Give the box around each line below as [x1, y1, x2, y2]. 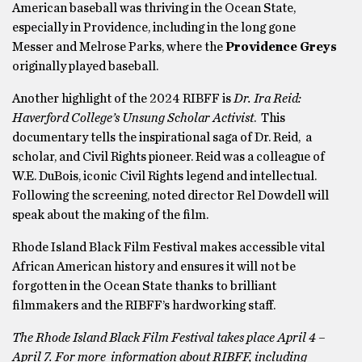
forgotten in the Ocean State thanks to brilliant [12, 280, 276, 293]
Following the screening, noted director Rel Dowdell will [12, 189, 329, 202]
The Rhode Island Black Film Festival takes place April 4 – [12, 331, 326, 344]
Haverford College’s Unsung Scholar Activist [12, 112, 254, 124]
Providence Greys [225, 40, 337, 53]
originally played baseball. [12, 60, 158, 73]
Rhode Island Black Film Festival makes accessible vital [12, 241, 325, 254]
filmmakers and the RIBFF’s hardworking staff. [12, 299, 276, 312]
